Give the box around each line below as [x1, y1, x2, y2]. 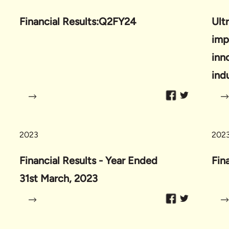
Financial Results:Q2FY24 [19, 15, 136, 28]
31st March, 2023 [19, 172, 98, 185]
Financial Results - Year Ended [19, 154, 157, 167]
